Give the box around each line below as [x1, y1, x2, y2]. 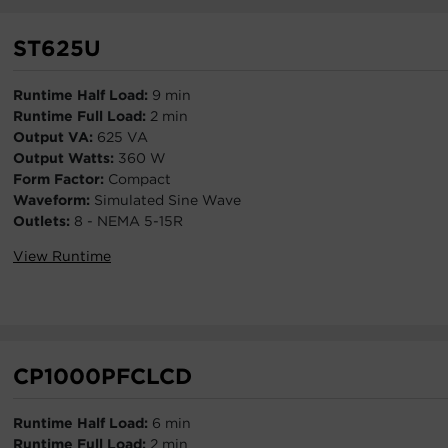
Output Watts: [13, 150, 118, 166]
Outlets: [13, 213, 74, 229]
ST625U [13, 35, 101, 61]
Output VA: [13, 129, 97, 145]
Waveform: [13, 192, 94, 208]
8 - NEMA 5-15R [74, 213, 183, 229]
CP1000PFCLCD [13, 363, 192, 389]
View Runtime [13, 248, 111, 264]
